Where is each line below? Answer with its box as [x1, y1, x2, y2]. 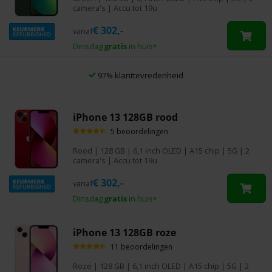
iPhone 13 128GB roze [73, 225, 176, 239]
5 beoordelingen [110, 126, 168, 137]
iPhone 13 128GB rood [73, 110, 178, 124]
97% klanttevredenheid [96, 69, 183, 81]
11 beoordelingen [110, 241, 172, 252]
